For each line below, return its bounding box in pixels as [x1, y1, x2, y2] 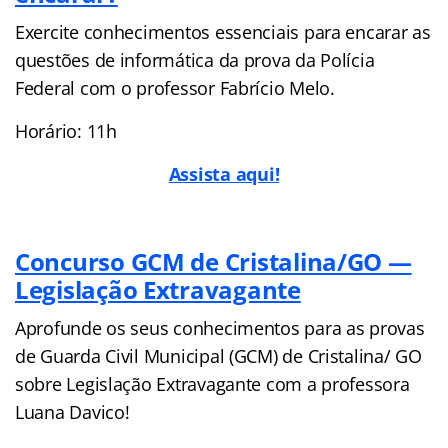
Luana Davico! [15, 399, 130, 424]
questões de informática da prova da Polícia [15, 47, 375, 72]
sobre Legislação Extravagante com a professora [15, 371, 410, 396]
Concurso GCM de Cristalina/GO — [15, 244, 412, 278]
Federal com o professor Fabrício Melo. [15, 75, 335, 100]
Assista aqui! [168, 161, 280, 186]
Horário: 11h [15, 118, 117, 143]
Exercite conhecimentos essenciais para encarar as [15, 19, 431, 44]
